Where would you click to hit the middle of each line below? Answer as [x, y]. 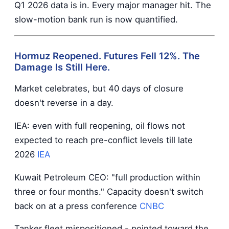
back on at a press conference [77, 206]
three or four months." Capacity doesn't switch [109, 191]
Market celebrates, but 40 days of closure [99, 89]
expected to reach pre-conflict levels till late [104, 140]
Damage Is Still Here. [62, 67]
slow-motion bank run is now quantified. [96, 19]
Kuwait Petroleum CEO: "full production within [107, 177]
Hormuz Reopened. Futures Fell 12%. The [107, 56]
